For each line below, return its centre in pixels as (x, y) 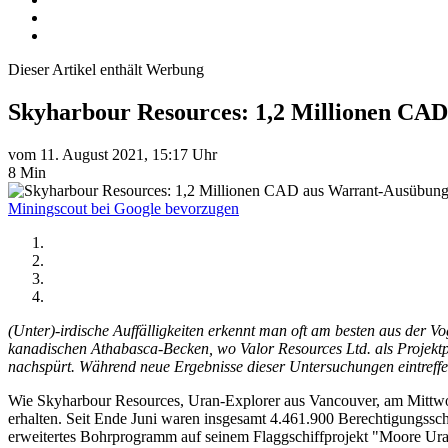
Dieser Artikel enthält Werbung (106, 69)
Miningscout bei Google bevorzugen (123, 208)
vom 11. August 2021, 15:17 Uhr (112, 154)
